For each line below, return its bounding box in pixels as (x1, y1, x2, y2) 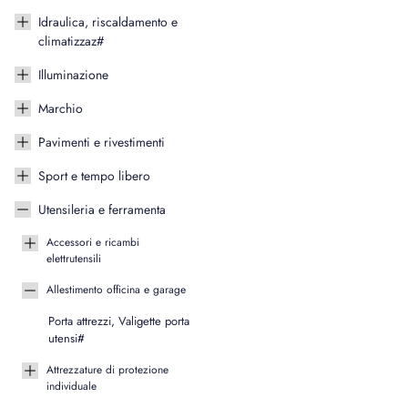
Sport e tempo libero (38, 167, 150, 185)
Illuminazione (38, 66, 108, 84)
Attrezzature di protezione (46, 362, 168, 378)
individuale (46, 378, 97, 394)
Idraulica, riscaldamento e (38, 13, 178, 31)
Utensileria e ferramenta (38, 200, 166, 219)
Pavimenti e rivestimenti (38, 133, 165, 151)
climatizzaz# (38, 32, 104, 50)
